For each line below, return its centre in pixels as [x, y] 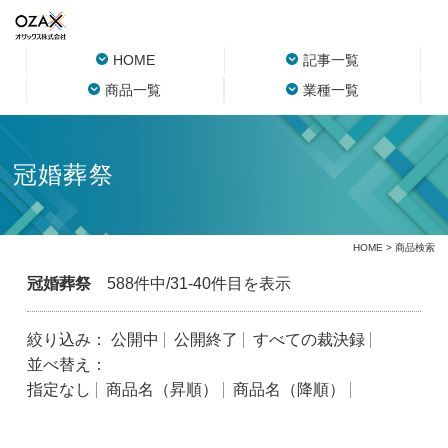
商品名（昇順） [161, 389]
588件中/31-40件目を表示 [190, 283]
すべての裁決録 [308, 339]
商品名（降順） [288, 389]
